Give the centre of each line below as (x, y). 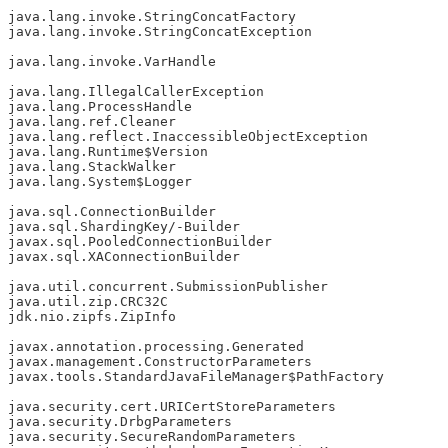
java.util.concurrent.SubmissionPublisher (168, 287)
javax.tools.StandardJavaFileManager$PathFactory (196, 377)
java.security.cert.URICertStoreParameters (172, 407)
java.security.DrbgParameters (120, 422)
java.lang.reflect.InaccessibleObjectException (188, 137)
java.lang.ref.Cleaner (92, 122)
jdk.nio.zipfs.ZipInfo (92, 317)
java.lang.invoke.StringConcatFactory (152, 17)
